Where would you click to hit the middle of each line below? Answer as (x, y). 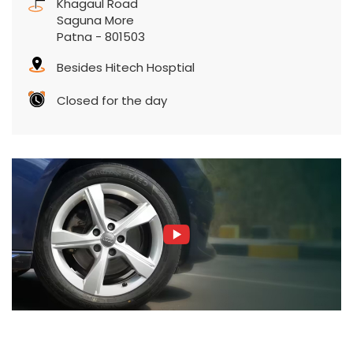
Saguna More (95, 20)
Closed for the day (112, 101)
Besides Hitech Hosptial (126, 68)
